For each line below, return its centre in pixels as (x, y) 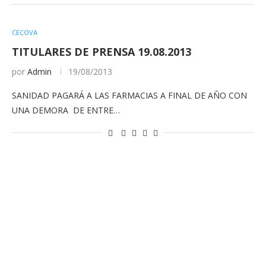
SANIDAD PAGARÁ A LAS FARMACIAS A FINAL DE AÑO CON (129, 95)
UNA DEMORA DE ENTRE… (66, 110)
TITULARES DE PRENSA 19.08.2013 (102, 52)
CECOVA (25, 32)
